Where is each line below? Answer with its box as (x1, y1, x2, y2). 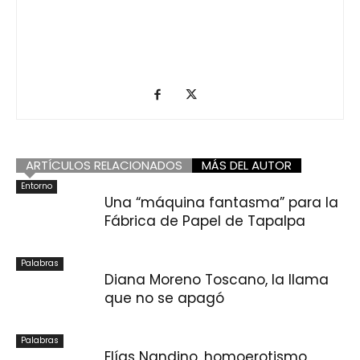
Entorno (21, 179, 52, 192)
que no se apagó (104, 288, 224, 308)
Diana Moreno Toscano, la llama (104, 269, 329, 289)
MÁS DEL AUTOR (202, 156, 292, 174)
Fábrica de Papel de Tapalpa (104, 211, 305, 231)
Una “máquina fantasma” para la (104, 192, 338, 212)
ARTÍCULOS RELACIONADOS (26, 156, 182, 174)
